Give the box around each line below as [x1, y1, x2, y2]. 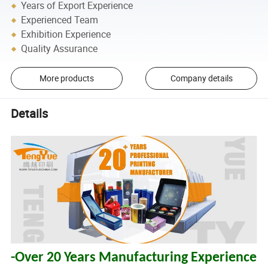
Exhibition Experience [21, 28, 111, 41]
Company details [170, 72, 233, 84]
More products [39, 72, 94, 84]
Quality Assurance [21, 42, 98, 56]
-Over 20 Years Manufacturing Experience [11, 251, 257, 266]
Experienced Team [21, 13, 99, 27]
